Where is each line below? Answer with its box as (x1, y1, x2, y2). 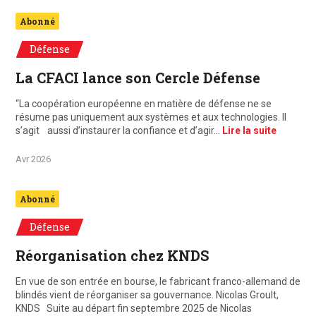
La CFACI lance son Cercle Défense (16, 68, 260, 87)
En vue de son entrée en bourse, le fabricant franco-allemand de (16, 276, 300, 288)
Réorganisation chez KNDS (16, 246, 209, 265)
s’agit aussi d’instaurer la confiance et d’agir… (16, 125, 222, 137)
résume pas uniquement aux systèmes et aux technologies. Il (16, 111, 286, 123)
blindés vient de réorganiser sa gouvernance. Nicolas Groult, (16, 289, 279, 301)
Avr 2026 (16, 154, 51, 165)
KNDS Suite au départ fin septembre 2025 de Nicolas (16, 303, 252, 315)
